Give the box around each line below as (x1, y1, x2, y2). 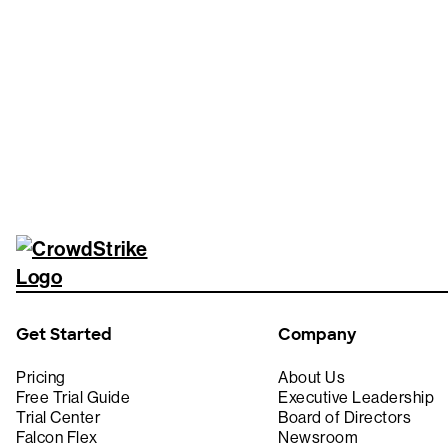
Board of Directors (278, 408, 412, 427)
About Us (278, 368, 346, 387)
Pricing (16, 368, 66, 387)
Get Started (16, 324, 112, 345)
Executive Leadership (278, 388, 435, 407)
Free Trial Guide (16, 388, 130, 407)
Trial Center (16, 408, 100, 427)
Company (278, 324, 357, 345)
